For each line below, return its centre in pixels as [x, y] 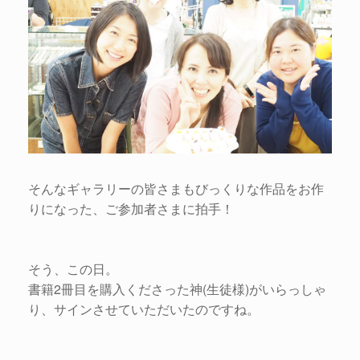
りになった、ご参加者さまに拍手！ [131, 209]
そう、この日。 [73, 269]
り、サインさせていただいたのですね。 [144, 309]
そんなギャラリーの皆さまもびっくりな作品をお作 [176, 189]
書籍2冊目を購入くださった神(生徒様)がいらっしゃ [177, 289]
